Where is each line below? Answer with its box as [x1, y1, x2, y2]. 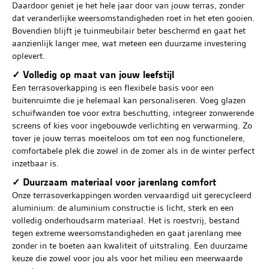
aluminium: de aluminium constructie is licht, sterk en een [12, 201, 234, 214]
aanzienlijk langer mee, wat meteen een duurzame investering [12, 37, 246, 49]
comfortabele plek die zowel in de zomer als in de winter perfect [12, 144, 255, 157]
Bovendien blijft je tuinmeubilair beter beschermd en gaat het [12, 24, 246, 37]
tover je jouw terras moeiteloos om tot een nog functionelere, [12, 131, 245, 144]
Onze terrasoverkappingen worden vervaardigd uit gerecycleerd [12, 189, 252, 201]
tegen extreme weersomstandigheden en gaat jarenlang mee [12, 226, 241, 239]
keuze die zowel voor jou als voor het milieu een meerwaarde [12, 252, 243, 264]
